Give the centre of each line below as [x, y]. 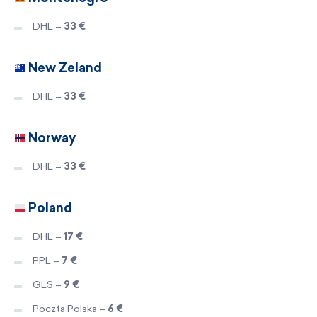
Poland [49, 208]
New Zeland [64, 68]
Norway [51, 138]
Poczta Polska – [70, 309]
